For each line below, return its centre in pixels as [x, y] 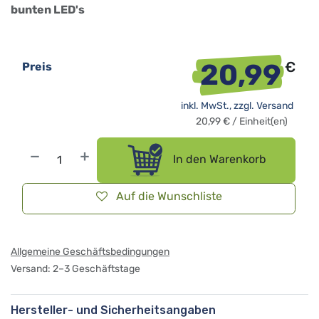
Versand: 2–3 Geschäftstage [75, 269]
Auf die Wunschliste [169, 197]
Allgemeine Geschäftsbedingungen [90, 252]
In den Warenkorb [219, 159]
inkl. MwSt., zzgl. [219, 106]
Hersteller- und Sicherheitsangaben [113, 310]
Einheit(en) [263, 122]
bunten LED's [48, 10]
